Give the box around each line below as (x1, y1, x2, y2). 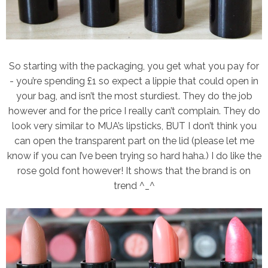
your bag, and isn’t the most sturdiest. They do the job (16, 90, 252, 102)
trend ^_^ (113, 180, 155, 192)
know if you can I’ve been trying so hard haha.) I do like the (7, 150, 261, 162)
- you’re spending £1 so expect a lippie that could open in (10, 75, 258, 87)
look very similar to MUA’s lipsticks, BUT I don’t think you (11, 120, 257, 132)
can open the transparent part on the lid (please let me (14, 135, 254, 147)
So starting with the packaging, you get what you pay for (9, 60, 259, 72)
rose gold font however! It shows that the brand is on (17, 165, 251, 177)
